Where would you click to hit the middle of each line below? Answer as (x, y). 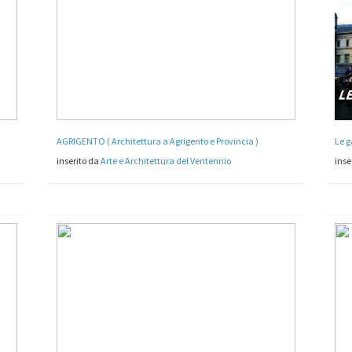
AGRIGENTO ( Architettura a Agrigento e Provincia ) (158, 141)
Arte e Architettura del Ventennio (166, 160)
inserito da (79, 160)
